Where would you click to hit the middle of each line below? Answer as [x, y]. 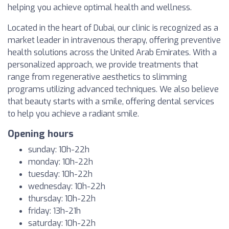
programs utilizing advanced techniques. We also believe [113, 89]
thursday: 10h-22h [62, 199]
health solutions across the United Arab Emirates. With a [112, 52]
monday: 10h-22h [61, 162]
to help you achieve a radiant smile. [73, 114]
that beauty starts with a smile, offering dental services [111, 101]
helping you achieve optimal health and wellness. [100, 7]
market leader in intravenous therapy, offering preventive [114, 40]
